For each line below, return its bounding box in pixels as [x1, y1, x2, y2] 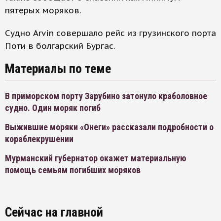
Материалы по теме [5, 61, 111, 76]
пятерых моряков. [5, 5, 81, 16]
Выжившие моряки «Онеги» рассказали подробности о [5, 122, 214, 133]
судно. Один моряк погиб [5, 103, 101, 113]
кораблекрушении [5, 134, 74, 145]
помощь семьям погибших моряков [5, 165, 141, 176]
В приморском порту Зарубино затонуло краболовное [5, 91, 207, 102]
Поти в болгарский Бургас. [5, 40, 115, 52]
